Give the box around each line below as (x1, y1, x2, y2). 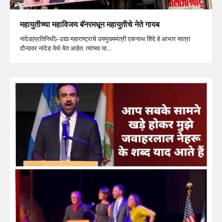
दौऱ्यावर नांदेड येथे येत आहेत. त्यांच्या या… (20, 43, 111, 53)
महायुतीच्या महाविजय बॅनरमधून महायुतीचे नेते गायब (20, 18, 160, 30)
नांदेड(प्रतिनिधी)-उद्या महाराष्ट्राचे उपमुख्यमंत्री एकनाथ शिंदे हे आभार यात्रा (20, 33, 190, 44)
